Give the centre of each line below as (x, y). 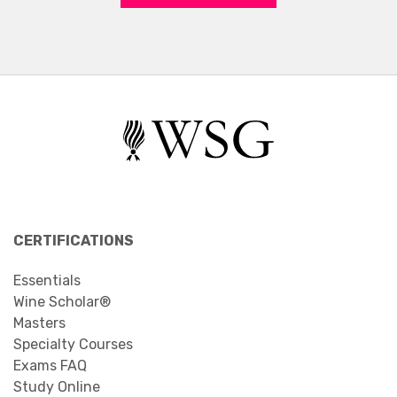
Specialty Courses (73, 345)
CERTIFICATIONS (74, 241)
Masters (39, 323)
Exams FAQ (50, 366)
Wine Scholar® (62, 302)
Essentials (47, 281)
